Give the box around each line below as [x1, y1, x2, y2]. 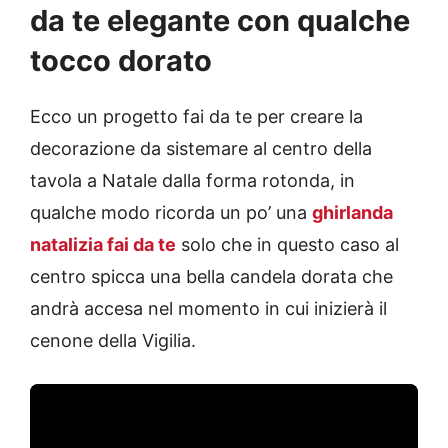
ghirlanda [312, 202, 393, 224]
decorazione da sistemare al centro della [30, 138, 372, 160]
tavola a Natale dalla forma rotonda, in [30, 170, 355, 192]
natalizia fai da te [30, 234, 176, 256]
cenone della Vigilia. [30, 330, 196, 352]
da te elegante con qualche [30, 3, 410, 39]
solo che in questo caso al [176, 234, 399, 256]
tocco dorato [30, 43, 212, 79]
